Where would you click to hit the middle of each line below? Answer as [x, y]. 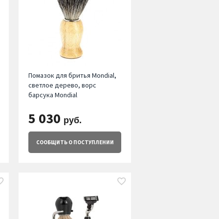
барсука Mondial [53, 95]
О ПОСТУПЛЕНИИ [90, 142]
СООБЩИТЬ [52, 142]
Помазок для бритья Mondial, [72, 76]
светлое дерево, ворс [62, 85]
